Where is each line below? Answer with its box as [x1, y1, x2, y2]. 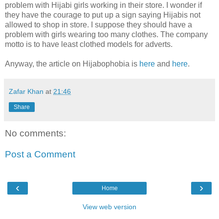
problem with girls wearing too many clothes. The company [5, 30, 208, 39]
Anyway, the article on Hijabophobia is [5, 59, 139, 68]
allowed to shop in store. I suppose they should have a [5, 20, 192, 29]
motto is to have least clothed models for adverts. [5, 40, 173, 48]
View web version [83, 202, 136, 211]
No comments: [5, 128, 66, 138]
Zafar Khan [9, 87, 44, 95]
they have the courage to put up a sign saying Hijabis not [5, 10, 200, 19]
